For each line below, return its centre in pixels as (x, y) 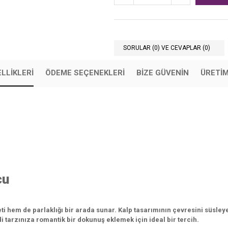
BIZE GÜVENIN (162, 73)
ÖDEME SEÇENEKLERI (85, 73)
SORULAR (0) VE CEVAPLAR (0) (167, 48)
